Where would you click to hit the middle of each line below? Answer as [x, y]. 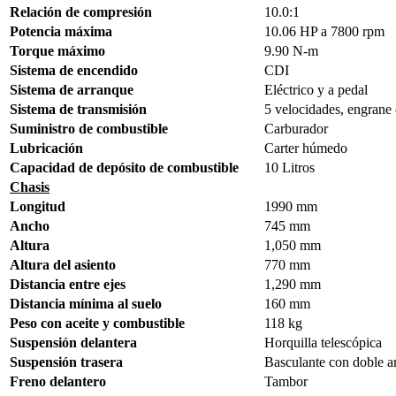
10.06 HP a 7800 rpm [324, 32]
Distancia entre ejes [68, 285]
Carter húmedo [306, 148]
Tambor [286, 382]
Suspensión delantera [73, 343]
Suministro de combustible [89, 129]
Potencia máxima [61, 32]
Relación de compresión [81, 12]
